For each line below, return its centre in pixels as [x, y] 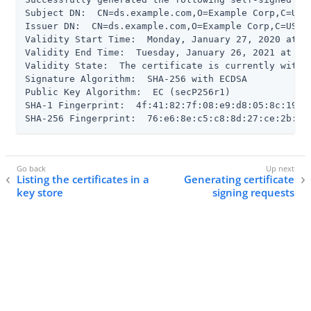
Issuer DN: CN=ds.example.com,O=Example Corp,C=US [161, 26]
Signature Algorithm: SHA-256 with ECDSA [136, 79]
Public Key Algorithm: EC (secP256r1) [128, 92]
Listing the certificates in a [83, 179]
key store [40, 193]
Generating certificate [239, 179]
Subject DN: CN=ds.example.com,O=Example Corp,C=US [164, 13]
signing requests [253, 193]
